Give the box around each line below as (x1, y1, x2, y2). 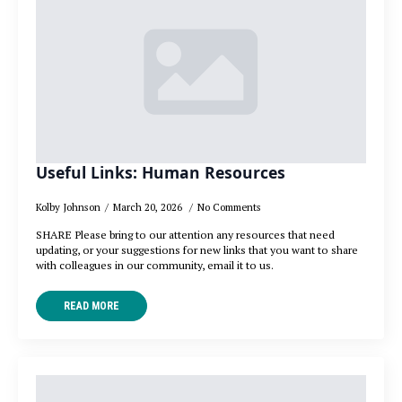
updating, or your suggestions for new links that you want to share (36, 242, 358, 258)
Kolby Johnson (36, 200, 100, 214)
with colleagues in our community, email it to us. (36, 258, 274, 274)
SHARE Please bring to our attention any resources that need (36, 227, 335, 243)
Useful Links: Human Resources (36, 162, 285, 184)
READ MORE (64, 300, 119, 313)
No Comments (197, 200, 261, 214)
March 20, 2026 (113, 200, 185, 214)
